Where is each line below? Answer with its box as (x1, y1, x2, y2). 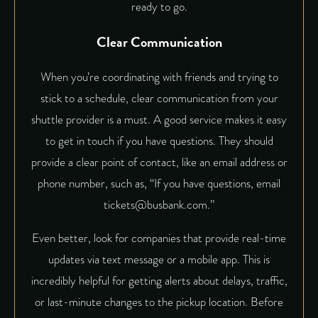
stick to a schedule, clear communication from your (40, 89, 278, 108)
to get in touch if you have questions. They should (45, 132, 273, 150)
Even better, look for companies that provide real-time (32, 229, 286, 248)
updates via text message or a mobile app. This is (48, 251, 270, 269)
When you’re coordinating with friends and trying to (40, 68, 278, 87)
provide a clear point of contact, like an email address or (31, 153, 287, 172)
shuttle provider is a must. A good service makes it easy (31, 111, 287, 129)
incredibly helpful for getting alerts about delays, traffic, (31, 272, 287, 290)
